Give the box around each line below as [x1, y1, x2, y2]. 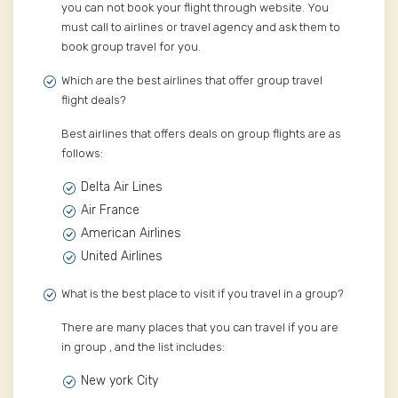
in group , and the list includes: [61, 340, 225, 354]
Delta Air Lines [81, 179, 163, 195]
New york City [81, 373, 158, 389]
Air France [81, 203, 139, 219]
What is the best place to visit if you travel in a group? [61, 287, 344, 301]
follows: [61, 147, 103, 161]
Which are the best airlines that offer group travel [61, 74, 322, 88]
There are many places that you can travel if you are [61, 321, 338, 335]
